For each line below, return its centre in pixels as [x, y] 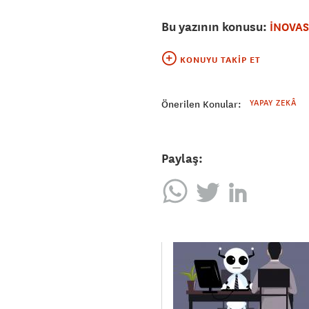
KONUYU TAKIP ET [220, 60]
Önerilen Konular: [201, 104]
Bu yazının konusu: [216, 27]
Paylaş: [182, 159]
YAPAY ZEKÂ [273, 103]
